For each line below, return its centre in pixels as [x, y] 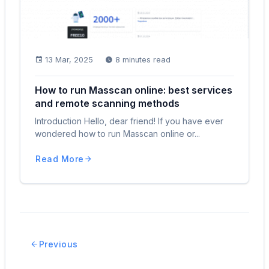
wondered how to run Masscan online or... [117, 133]
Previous [58, 244]
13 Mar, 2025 [68, 59]
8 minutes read [142, 59]
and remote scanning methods [107, 103]
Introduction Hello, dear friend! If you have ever [129, 121]
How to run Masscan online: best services [134, 90]
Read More [60, 159]
